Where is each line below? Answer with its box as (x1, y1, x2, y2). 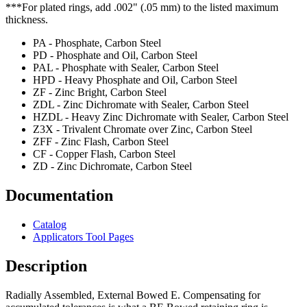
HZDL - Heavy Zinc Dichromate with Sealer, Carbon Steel (33, 111, 288, 123)
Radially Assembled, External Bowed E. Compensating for (5, 288, 260, 301)
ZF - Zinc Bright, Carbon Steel (33, 86, 167, 99)
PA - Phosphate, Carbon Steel (33, 37, 161, 49)
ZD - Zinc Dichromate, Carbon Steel (33, 160, 192, 173)
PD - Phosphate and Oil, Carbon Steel (33, 49, 197, 62)
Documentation (5, 186, 113, 205)
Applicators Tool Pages (33, 230, 134, 243)
